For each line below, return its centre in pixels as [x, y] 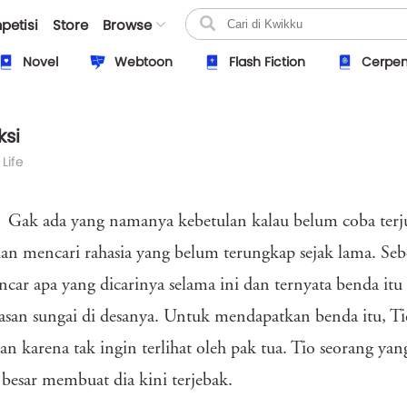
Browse [127, 25]
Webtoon [143, 62]
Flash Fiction [267, 62]
